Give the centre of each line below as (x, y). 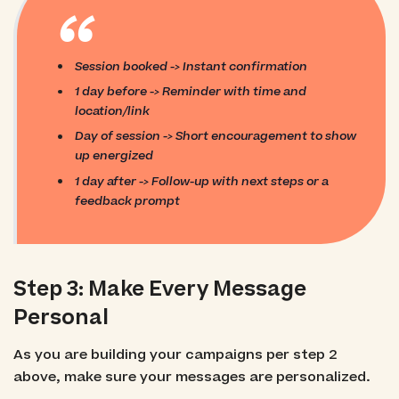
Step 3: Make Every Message (159, 290)
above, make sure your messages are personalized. (191, 378)
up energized (114, 156)
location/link (113, 110)
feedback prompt (128, 200)
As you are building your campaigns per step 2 (175, 355)
